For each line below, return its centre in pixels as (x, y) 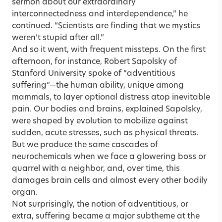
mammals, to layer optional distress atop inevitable (111, 97)
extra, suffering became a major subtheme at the (106, 216)
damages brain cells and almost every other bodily (110, 181)
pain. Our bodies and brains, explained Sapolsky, (107, 109)
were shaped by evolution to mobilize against (100, 121)
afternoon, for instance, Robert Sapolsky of (94, 62)
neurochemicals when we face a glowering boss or (109, 157)
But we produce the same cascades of (85, 145)
